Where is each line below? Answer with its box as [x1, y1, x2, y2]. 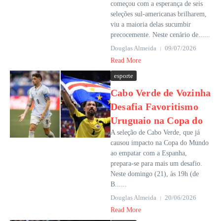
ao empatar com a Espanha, [110, 149, 187, 157]
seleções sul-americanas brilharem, [110, 10, 207, 18]
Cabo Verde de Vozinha [110, 87, 211, 98]
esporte [114, 72, 133, 79]
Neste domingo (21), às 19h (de [110, 170, 199, 178]
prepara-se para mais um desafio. [110, 160, 202, 167]
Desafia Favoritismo [110, 101, 198, 112]
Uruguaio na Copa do [110, 115, 203, 126]
